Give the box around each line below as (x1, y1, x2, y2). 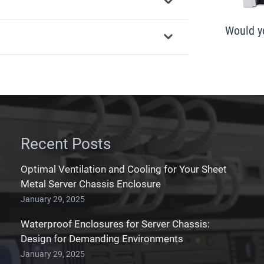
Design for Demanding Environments (20, 232, 183, 245)
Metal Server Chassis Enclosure (20, 177, 161, 190)
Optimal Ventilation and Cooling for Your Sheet (20, 163, 227, 175)
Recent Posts (20, 135, 111, 153)
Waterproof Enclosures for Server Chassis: (20, 217, 210, 230)
